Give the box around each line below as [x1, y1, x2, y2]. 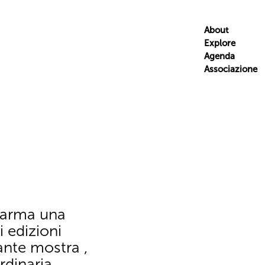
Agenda [203, 51, 235, 62]
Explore [203, 38, 235, 49]
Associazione [203, 64, 257, 75]
